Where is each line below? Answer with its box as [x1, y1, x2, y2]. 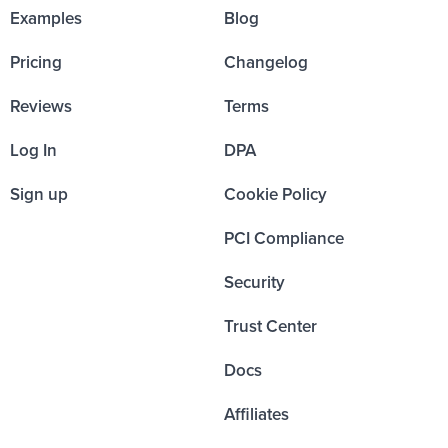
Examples [10, 5, 82, 30]
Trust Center [224, 313, 317, 338]
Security [224, 269, 285, 294]
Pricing [10, 49, 62, 74]
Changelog [224, 49, 308, 74]
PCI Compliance [224, 225, 344, 250]
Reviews [10, 93, 72, 118]
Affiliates [224, 401, 289, 426]
